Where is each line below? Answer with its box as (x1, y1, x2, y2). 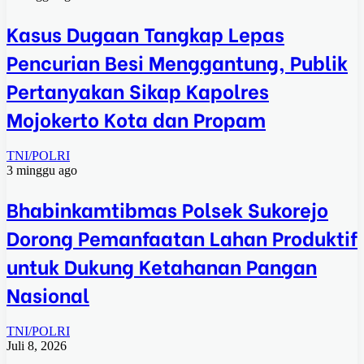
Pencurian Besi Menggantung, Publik (6, 47, 348, 76)
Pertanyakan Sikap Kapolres (6, 76, 269, 105)
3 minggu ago (6, 163, 77, 178)
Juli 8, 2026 (6, 338, 67, 353)
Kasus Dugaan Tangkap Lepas (6, 19, 284, 48)
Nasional (6, 279, 89, 308)
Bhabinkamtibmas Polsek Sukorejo (6, 193, 328, 223)
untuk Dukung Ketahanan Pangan (6, 250, 317, 279)
